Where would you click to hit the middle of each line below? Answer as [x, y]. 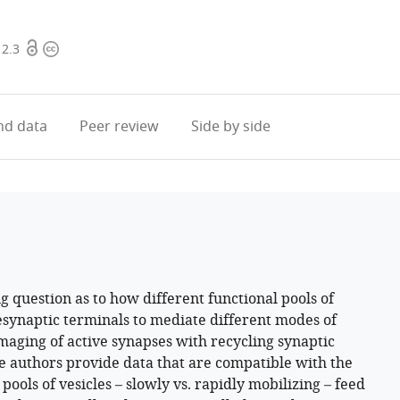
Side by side [230, 127]
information [83, 71]
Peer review [119, 127]
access [46, 71]
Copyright [76, 49]
